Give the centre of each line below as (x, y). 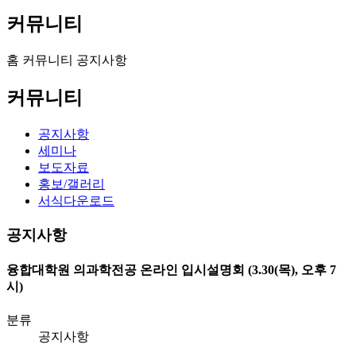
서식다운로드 (76, 200)
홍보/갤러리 (72, 184)
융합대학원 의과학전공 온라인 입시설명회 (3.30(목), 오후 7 (171, 269)
